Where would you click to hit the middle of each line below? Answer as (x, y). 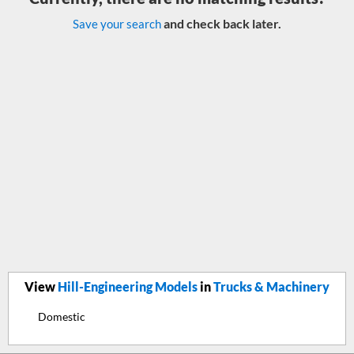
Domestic (62, 316)
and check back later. (221, 23)
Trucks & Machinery (271, 286)
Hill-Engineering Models (128, 286)
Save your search (117, 24)
